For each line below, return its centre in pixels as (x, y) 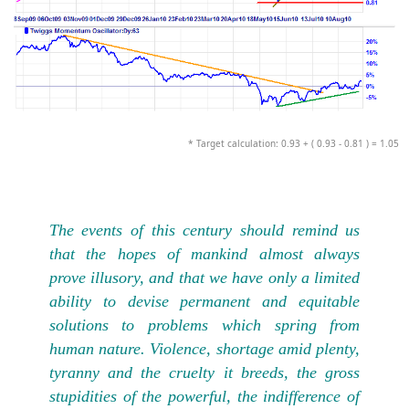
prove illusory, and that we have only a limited (204, 278)
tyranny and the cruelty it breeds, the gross (204, 373)
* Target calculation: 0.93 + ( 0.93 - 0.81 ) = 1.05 (293, 144)
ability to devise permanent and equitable (204, 302)
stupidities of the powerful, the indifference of (204, 397)
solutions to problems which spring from (204, 325)
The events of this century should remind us (204, 231)
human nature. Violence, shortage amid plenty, (204, 349)
